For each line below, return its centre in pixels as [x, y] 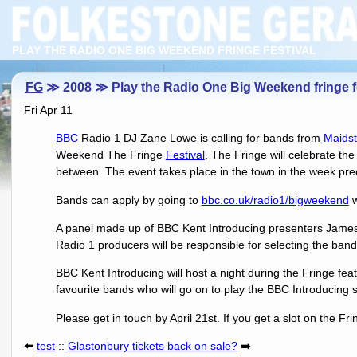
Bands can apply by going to [128, 200]
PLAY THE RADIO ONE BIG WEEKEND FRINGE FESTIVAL [164, 50]
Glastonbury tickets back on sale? [152, 346]
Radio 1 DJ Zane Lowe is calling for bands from [200, 138]
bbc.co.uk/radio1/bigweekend [275, 200]
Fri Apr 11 [48, 110]
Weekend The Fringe [110, 155]
